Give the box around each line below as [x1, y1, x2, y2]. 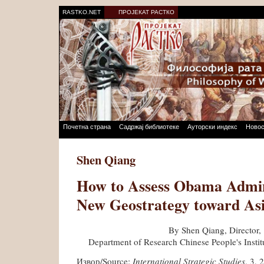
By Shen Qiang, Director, [168, 223, 261, 236]
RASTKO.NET [62, 9, 101, 15]
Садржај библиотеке [119, 123, 179, 130]
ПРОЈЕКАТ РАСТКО [118, 9, 174, 15]
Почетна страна [63, 123, 111, 130]
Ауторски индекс [187, 123, 237, 130]
